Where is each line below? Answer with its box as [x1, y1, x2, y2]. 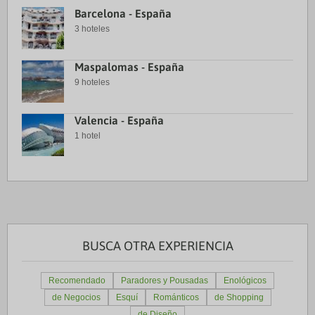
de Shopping [214, 292, 264, 302]
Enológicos [224, 276, 266, 285]
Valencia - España [75, 114, 164, 127]
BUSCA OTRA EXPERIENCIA [82, 238, 233, 253]
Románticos [153, 292, 199, 302]
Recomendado [49, 276, 105, 285]
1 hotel [75, 131, 101, 141]
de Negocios [51, 292, 101, 302]
